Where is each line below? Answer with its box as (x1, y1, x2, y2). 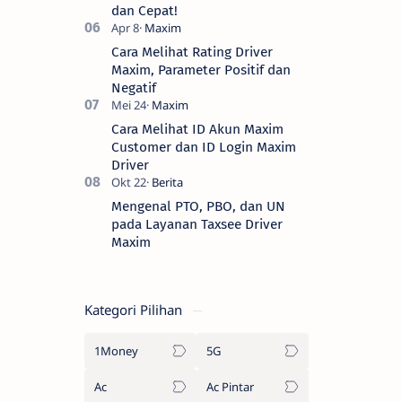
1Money (94, 342, 138, 359)
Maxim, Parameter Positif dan (111, 61, 291, 78)
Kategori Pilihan (84, 300, 186, 319)
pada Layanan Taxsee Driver (111, 215, 283, 232)
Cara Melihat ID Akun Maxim (111, 120, 284, 137)
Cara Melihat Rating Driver (111, 43, 273, 60)
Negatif (111, 79, 156, 96)
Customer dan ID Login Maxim (111, 138, 296, 155)
